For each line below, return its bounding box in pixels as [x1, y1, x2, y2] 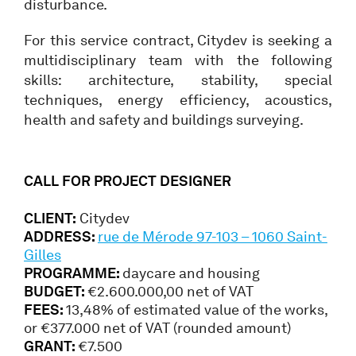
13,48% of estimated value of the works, [66, 300, 327, 319]
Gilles [24, 246, 61, 264]
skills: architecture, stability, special [24, 71, 332, 89]
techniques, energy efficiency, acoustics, [24, 91, 332, 109]
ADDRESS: [24, 227, 98, 246]
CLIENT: [24, 209, 76, 227]
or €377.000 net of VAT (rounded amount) [24, 319, 291, 337]
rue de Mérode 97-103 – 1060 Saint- [98, 227, 327, 246]
